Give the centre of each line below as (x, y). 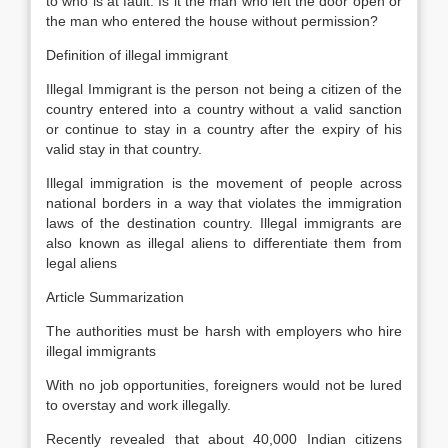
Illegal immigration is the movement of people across (224, 183)
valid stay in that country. (124, 149)
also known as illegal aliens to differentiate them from (224, 243)
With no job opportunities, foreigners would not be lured (224, 385)
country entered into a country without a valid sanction (224, 109)
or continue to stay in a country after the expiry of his (224, 129)
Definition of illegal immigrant (137, 55)
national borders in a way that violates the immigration (224, 203)
